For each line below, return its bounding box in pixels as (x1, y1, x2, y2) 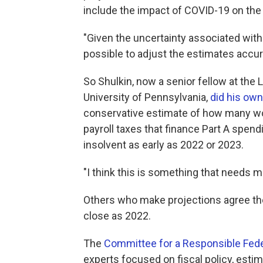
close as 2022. (83, 210, 151, 222)
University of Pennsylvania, (83, 91, 210, 103)
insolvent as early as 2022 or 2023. (83, 139, 244, 151)
